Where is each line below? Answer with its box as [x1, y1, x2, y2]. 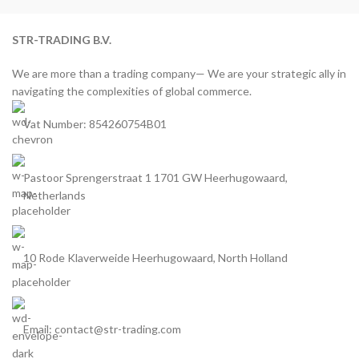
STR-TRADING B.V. [12, 32, 111, 46]
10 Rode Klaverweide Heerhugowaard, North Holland [23, 250, 288, 264]
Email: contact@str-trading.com [23, 321, 181, 336]
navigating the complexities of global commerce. [12, 83, 252, 98]
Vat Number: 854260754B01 [23, 116, 167, 131]
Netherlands [23, 188, 86, 202]
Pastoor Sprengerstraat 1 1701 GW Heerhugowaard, [23, 170, 288, 184]
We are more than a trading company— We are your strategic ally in [12, 66, 346, 80]
